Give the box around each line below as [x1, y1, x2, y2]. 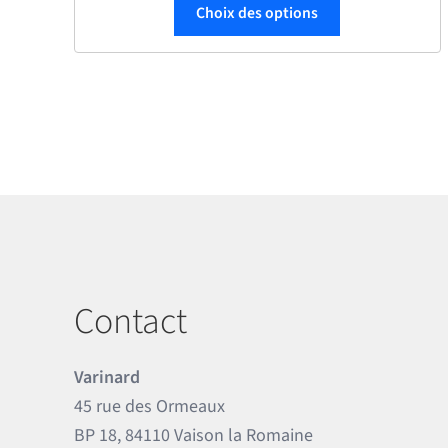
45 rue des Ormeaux [73, 393, 225, 419]
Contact [73, 296, 187, 348]
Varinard [73, 364, 140, 390]
